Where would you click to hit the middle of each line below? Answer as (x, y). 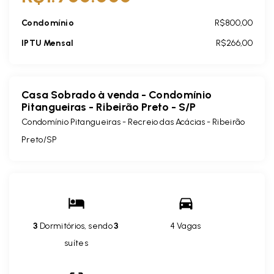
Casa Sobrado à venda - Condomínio (117, 95)
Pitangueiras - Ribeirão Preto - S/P (109, 107)
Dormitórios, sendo (76, 226)
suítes (76, 243)
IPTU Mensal (48, 43)
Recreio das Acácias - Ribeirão (186, 122)
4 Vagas (186, 226)
